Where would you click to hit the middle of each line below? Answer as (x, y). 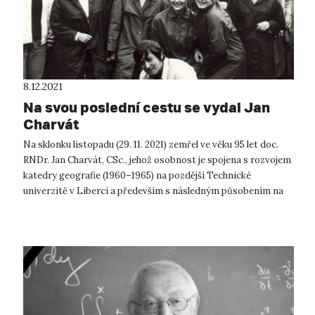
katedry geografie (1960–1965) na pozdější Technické (137, 176)
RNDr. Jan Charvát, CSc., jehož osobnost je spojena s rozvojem (157, 160)
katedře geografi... (63, 207)
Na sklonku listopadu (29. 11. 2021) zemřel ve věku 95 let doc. (151, 145)
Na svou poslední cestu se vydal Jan (147, 108)
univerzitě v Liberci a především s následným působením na (153, 191)
